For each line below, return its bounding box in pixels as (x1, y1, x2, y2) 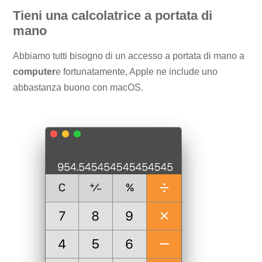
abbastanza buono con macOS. (13, 82, 144, 93)
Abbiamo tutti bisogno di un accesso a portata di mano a (13, 51, 245, 61)
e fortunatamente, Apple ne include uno (56, 67, 218, 77)
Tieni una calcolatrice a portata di (13, 8, 213, 23)
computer (13, 67, 56, 77)
